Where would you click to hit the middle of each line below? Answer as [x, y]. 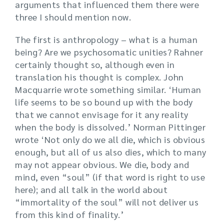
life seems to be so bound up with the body [104, 102]
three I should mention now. [73, 17]
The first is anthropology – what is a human [106, 39]
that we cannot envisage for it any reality [102, 114]
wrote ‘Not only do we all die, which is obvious [110, 139]
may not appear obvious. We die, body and [102, 164]
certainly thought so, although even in [95, 64]
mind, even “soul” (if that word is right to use [110, 177]
